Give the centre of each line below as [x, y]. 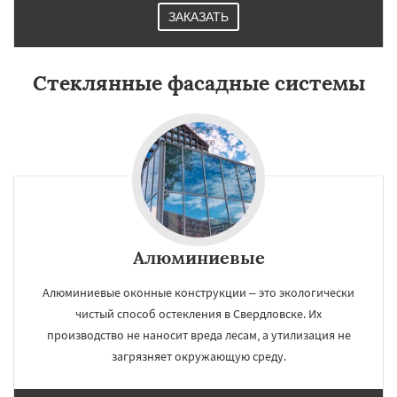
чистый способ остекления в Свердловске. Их [198, 314]
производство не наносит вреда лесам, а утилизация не [198, 335]
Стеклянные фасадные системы [198, 83]
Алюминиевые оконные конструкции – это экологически [198, 292]
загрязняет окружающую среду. [198, 356]
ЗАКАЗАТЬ [198, 17]
